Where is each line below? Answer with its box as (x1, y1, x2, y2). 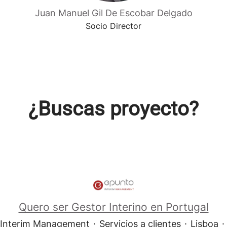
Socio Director (86, 21, 141, 31)
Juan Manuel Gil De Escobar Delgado (34, 8, 193, 18)
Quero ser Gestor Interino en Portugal (18, 201, 209, 213)
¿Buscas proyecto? (28, 97, 199, 121)
